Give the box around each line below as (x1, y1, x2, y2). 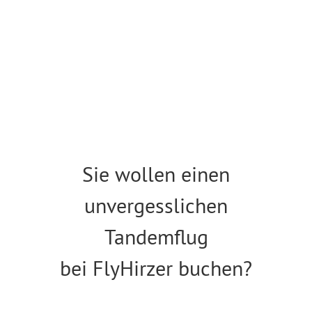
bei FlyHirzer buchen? (60, 253, 252, 281)
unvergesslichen (84, 191, 228, 219)
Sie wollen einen (82, 159, 230, 187)
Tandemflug (104, 222, 208, 250)
